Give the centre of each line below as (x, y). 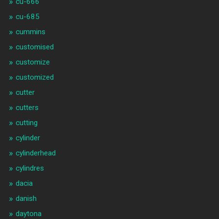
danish (26, 198)
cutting (26, 122)
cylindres (30, 168)
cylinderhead (35, 153)
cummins (30, 32)
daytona (28, 213)
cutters (27, 107)
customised (34, 47)
